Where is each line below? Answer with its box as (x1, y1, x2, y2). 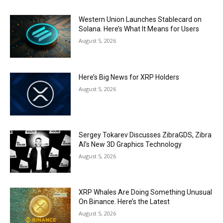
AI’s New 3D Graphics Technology (79, 140, 182, 148)
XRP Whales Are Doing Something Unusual (79, 188, 213, 197)
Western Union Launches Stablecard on (79, 15, 202, 24)
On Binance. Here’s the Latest (79, 198, 170, 206)
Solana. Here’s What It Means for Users (79, 25, 200, 33)
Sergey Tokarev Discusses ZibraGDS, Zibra (79, 130, 212, 139)
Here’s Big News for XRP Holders (79, 73, 180, 81)
